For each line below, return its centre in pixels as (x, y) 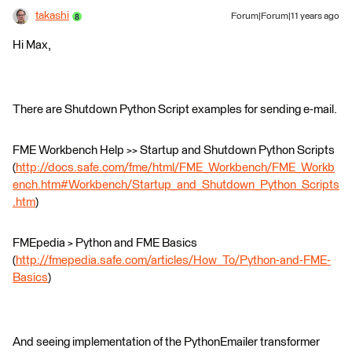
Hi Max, (32, 45)
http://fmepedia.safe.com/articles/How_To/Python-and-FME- (173, 260)
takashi (52, 16)
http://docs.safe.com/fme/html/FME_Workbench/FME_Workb (175, 168)
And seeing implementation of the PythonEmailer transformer (166, 342)
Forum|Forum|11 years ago (285, 16)
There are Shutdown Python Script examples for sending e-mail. (175, 110)
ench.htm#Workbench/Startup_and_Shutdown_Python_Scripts (176, 185)
